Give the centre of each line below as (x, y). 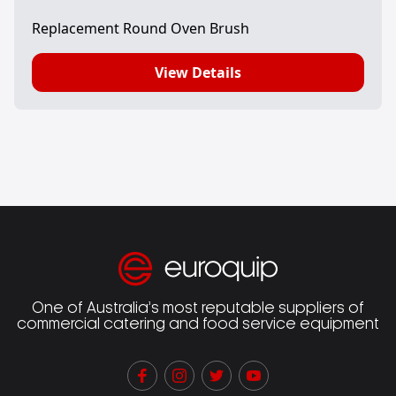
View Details (198, 72)
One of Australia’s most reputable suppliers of (198, 309)
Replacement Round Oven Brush (141, 28)
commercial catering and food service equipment (198, 325)
